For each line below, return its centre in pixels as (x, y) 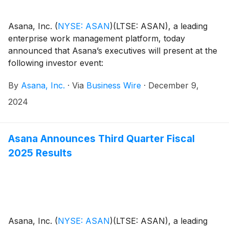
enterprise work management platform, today (97, 39)
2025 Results (40, 153)
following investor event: (56, 63)
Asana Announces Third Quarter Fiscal (101, 139)
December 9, (174, 86)
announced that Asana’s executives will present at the (113, 51)
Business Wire (114, 86)
